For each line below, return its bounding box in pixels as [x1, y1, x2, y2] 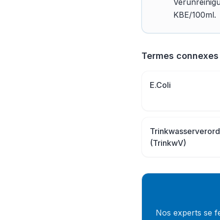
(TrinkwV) [150, 138, 186, 148]
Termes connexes [141, 51, 219, 61]
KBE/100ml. [173, 10, 216, 20]
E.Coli [150, 80, 171, 90]
